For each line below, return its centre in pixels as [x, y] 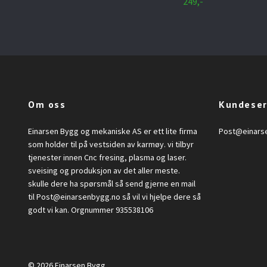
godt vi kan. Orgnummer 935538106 [91, 209]
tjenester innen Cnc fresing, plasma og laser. [107, 157]
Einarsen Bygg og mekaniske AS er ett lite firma [113, 131]
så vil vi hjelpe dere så [161, 196]
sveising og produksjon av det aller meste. [104, 170]
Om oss [47, 104]
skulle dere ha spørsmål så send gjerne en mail [112, 183]
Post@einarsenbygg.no [78, 196]
